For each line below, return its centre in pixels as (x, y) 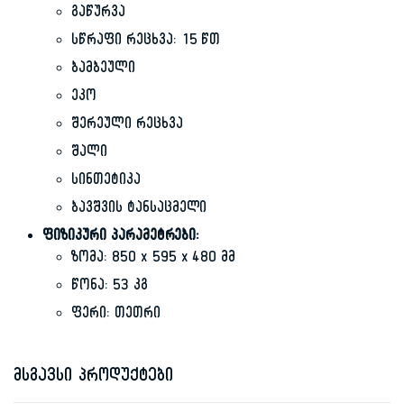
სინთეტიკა (106, 183)
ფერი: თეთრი (116, 316)
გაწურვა (98, 15)
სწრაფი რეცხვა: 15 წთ (146, 43)
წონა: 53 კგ (110, 288)
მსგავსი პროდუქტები (94, 378)
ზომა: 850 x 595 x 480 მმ (154, 260)
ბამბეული (103, 71)
